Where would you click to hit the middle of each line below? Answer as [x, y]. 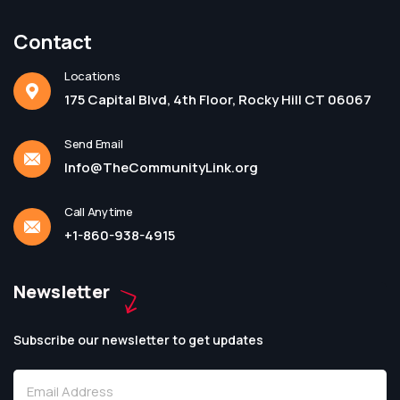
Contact [53, 42]
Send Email [94, 144]
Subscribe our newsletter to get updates [138, 340]
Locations [92, 76]
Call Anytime [99, 212]
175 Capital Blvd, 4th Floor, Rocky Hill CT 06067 [218, 100]
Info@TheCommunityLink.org [161, 167]
